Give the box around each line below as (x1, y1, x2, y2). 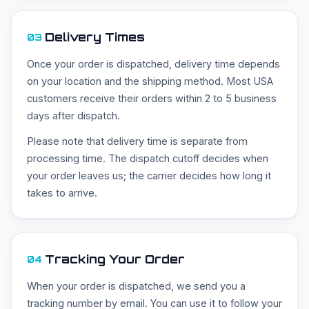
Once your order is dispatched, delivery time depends (27, 58, 280, 70)
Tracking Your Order (45, 252, 185, 267)
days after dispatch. (27, 110, 120, 122)
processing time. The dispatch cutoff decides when (27, 152, 268, 165)
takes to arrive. (27, 187, 97, 199)
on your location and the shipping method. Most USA (27, 75, 273, 88)
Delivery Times (45, 30, 145, 45)
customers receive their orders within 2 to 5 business (27, 92, 277, 105)
